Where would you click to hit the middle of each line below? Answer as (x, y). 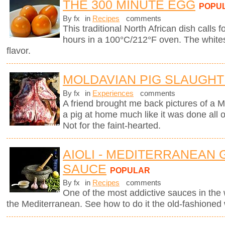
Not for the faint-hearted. (112, 126)
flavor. (19, 50)
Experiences (113, 94)
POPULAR (130, 171)
